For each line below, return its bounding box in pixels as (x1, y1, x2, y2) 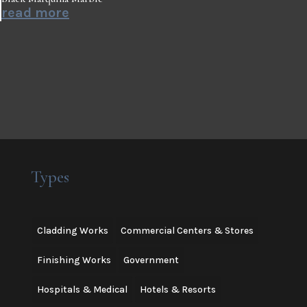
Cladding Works (36, 225, 108, 237)
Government (123, 254, 179, 267)
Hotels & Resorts (139, 284, 216, 296)
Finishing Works (36, 254, 111, 267)
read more (1, 5, 69, 21)
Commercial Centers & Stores (120, 225, 254, 237)
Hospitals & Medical (36, 284, 127, 296)
